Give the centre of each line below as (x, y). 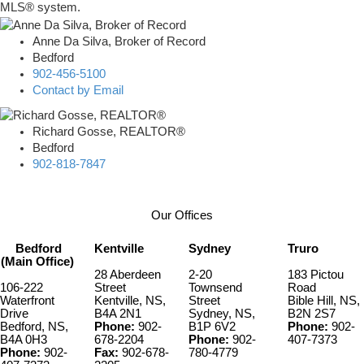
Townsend (215, 288)
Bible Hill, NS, (324, 301)
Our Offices (182, 216)
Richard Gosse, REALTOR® (109, 131)
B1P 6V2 (212, 327)
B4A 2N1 (118, 314)
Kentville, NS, (130, 301)
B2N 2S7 (312, 314)
